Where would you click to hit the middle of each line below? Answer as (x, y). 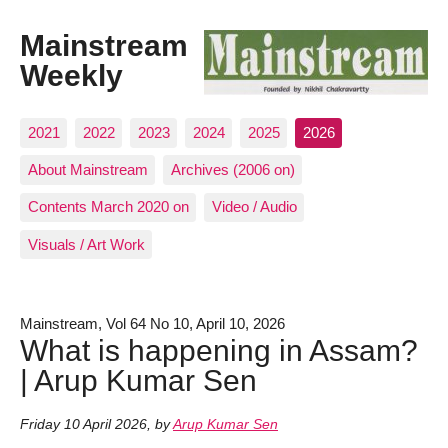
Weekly (71, 75)
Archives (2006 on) (232, 170)
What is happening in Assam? (219, 349)
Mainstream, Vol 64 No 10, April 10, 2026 (152, 323)
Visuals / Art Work (86, 244)
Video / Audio (254, 207)
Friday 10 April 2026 (83, 425)
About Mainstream (87, 170)
